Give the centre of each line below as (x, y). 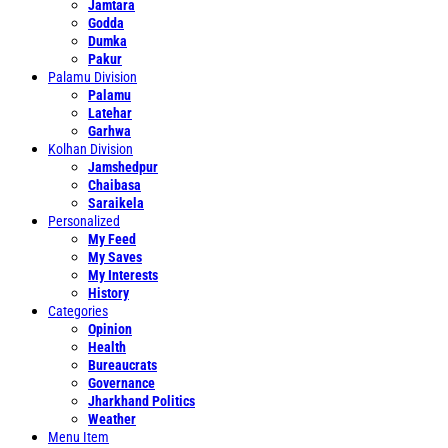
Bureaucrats (122, 365)
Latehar (110, 113)
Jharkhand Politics (141, 401)
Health (107, 347)
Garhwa (109, 131)
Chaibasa (114, 185)
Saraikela (116, 203)
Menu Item (78, 437)
